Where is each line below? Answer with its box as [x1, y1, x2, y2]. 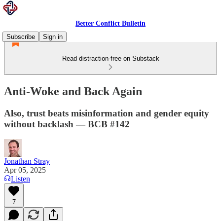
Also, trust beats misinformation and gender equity [4, 108, 209, 118]
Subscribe [6, 33, 35, 40]
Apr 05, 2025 [4, 165, 46, 174]
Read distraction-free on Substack [62, 55, 159, 62]
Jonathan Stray [4, 156, 50, 165]
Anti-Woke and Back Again [4, 84, 142, 98]
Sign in [43, 33, 63, 40]
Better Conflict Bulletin [75, 20, 146, 27]
